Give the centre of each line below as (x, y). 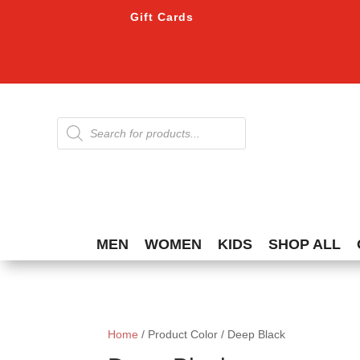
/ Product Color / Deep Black (212, 335)
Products (78, 122)
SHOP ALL (304, 245)
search (73, 133)
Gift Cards (162, 17)
